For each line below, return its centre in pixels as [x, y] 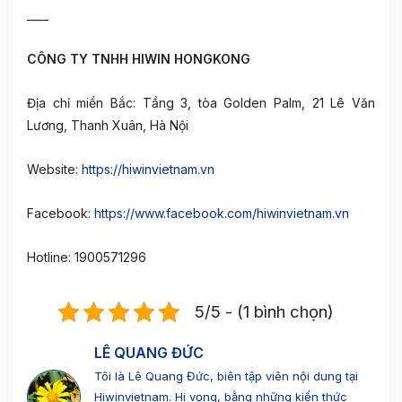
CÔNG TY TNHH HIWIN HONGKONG [139, 58]
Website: [54, 169]
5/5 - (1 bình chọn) [264, 311]
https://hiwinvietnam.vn [148, 169]
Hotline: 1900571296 [87, 257]
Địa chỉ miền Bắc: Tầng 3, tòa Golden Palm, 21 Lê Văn [201, 102]
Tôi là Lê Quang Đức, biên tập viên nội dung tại [226, 376]
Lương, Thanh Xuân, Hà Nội [108, 125]
